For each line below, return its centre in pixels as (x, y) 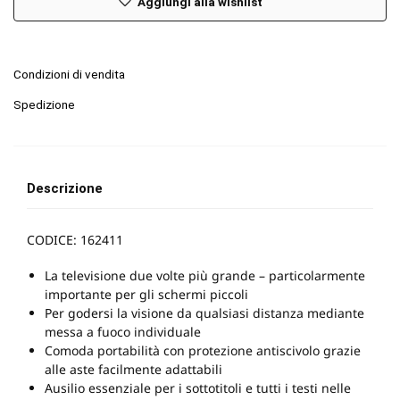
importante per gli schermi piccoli (146, 295)
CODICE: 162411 (75, 239)
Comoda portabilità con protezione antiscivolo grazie (203, 351)
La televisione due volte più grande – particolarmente (205, 276)
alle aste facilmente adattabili (133, 370)
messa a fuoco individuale (123, 332)
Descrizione (65, 188)
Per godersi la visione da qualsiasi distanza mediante (204, 313)
